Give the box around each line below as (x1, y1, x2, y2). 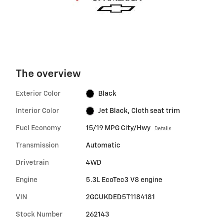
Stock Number (16, 211, 63, 218)
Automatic (85, 142, 120, 149)
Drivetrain (16, 159, 49, 166)
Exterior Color (16, 90, 61, 97)
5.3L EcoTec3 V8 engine (85, 176, 162, 184)
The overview (16, 69, 81, 79)
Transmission (16, 142, 59, 149)
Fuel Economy (16, 124, 61, 132)
